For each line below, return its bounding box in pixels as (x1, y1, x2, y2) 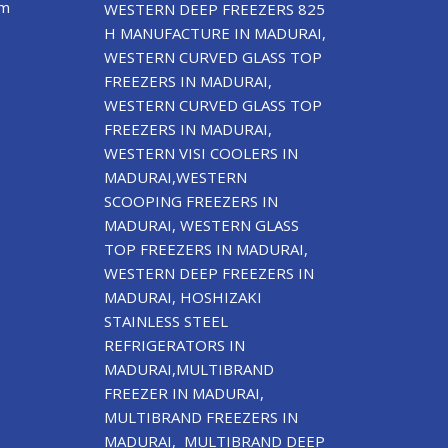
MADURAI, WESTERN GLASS (103, 214, 299, 235)
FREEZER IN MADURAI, (103, 382, 264, 403)
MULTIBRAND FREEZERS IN (103, 406, 298, 427)
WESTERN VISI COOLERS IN (103, 142, 298, 163)
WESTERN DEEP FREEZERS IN (103, 262, 314, 283)
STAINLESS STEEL (103, 310, 228, 331)
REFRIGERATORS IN (103, 334, 245, 355)
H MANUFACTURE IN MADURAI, (103, 22, 326, 43)
